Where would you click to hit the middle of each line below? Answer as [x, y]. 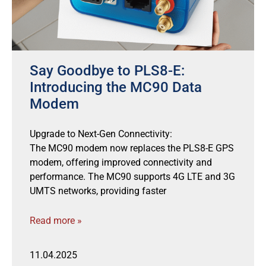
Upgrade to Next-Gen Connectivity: [101, 134]
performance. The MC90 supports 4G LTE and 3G [132, 177]
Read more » [56, 221]
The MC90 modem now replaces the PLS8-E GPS [132, 148]
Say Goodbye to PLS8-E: [107, 71]
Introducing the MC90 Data [116, 87]
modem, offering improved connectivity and [121, 162]
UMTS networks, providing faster [98, 191]
